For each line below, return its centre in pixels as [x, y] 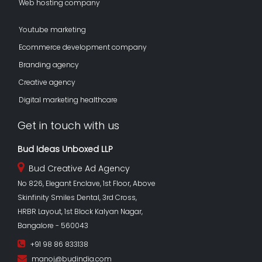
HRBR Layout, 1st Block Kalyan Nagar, [80, 211]
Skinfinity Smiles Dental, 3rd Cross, [77, 197]
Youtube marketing [52, 29]
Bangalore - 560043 [53, 225]
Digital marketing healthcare [68, 99]
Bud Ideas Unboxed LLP [65, 149]
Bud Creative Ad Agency [77, 168]
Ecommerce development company [83, 47]
